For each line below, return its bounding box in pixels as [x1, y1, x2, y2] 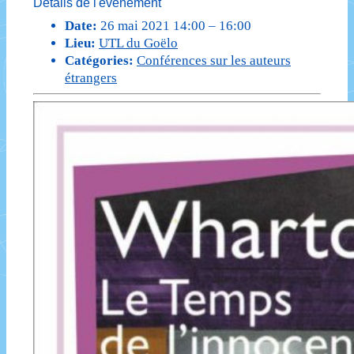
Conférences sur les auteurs [137, 53, 291, 68]
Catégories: [65, 53, 134, 68]
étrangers [65, 70, 117, 85]
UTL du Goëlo [99, 36, 178, 51]
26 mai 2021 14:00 [100, 18, 205, 33]
